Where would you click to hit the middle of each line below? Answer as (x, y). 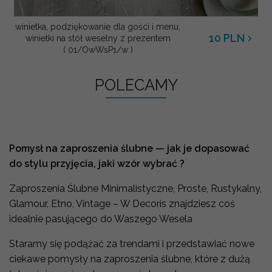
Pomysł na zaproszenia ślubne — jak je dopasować (129, 148)
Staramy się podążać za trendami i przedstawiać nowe (132, 243)
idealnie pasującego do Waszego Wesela (102, 219)
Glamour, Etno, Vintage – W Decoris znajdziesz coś (122, 203)
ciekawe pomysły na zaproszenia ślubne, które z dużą (130, 259)
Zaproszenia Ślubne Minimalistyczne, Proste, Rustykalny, (135, 188)
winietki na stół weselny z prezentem (98, 38)
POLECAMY (136, 85)
